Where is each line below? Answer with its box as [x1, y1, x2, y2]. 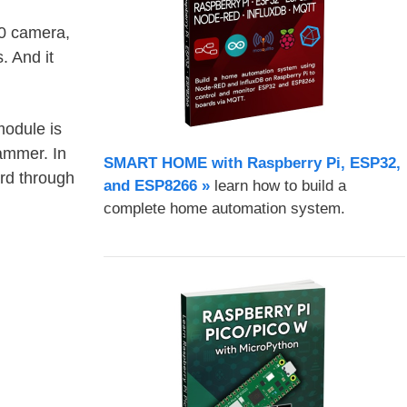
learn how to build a [209, 177, 346, 194]
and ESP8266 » [103, 177, 210, 194]
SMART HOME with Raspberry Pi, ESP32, [103, 154, 401, 172]
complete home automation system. [103, 200, 345, 217]
